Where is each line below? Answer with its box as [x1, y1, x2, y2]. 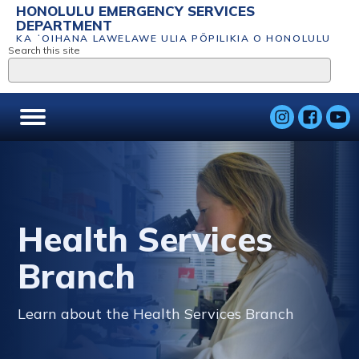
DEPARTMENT [16, 17, 112, 34]
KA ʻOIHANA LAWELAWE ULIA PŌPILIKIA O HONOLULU [16, 32, 331, 44]
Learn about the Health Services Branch [18, 305, 295, 324]
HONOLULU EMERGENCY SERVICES [16, 2, 255, 19]
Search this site [8, 44, 80, 56]
